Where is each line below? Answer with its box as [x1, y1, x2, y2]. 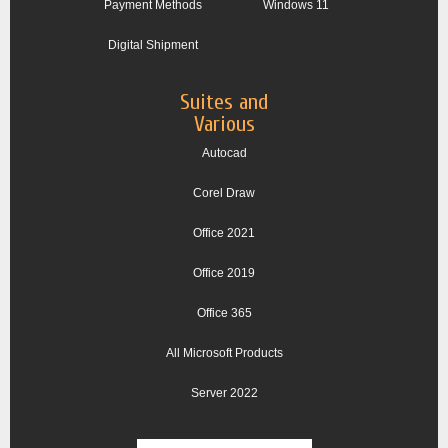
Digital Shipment [107, 38, 198, 53]
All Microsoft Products [165, 346, 283, 361]
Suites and [179, 89, 269, 116]
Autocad [201, 146, 247, 161]
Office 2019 [193, 266, 255, 281]
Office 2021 [193, 226, 255, 241]
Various [193, 111, 255, 138]
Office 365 [196, 306, 252, 321]
